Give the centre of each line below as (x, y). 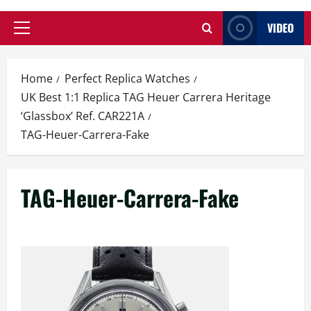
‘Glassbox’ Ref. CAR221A (83, 116)
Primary (40, 35)
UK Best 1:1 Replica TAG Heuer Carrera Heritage (146, 97)
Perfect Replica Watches (127, 78)
